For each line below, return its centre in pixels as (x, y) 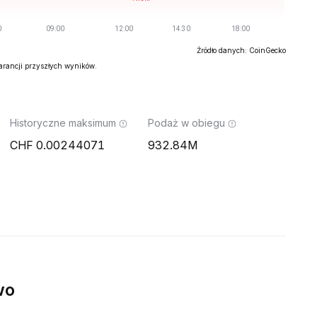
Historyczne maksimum (63, 123)
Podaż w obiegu (186, 123)
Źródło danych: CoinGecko (241, 50)
